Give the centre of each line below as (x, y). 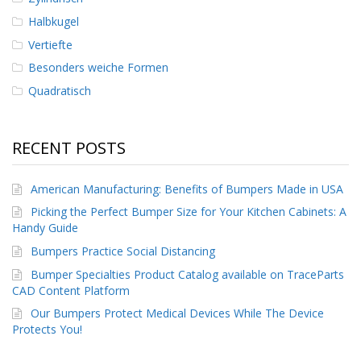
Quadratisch (60, 90)
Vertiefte (51, 44)
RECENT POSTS (69, 147)
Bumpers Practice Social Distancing (123, 251)
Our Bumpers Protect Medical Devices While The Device (178, 313)
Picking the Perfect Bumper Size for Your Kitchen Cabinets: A (189, 212)
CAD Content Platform (71, 290)
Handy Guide (45, 228)
